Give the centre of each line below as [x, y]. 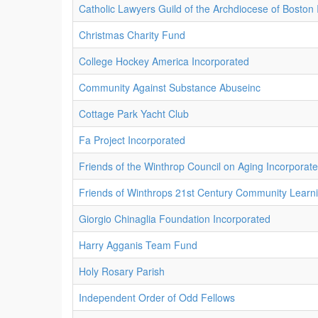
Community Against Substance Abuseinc [170, 87]
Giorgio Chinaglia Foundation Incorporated [175, 219]
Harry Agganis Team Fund [138, 245]
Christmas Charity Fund [132, 35]
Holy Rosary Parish [122, 271]
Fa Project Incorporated [132, 140]
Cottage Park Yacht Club [134, 114]
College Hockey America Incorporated [164, 61]
